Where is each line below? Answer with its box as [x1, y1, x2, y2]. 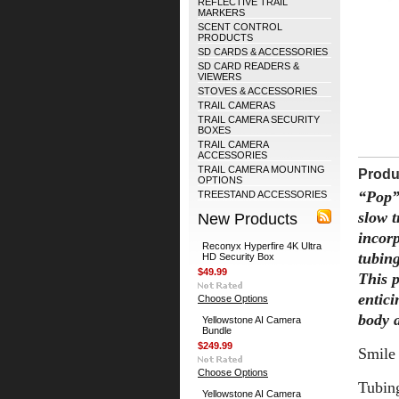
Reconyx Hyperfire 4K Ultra [202, 240, 322, 251]
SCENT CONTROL [198, 21, 282, 32]
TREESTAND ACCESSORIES [198, 189, 327, 199]
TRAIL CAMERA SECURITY [198, 114, 320, 125]
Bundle [202, 325, 232, 336]
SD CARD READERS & [198, 61, 299, 71]
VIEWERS [198, 71, 241, 82]
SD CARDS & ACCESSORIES [198, 46, 328, 57]
